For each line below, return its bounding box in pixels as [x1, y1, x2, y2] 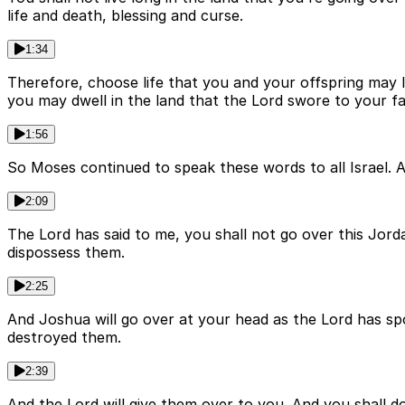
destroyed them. [7, 327, 121, 346]
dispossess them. [7, 242, 125, 261]
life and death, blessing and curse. [7, 5, 243, 24]
